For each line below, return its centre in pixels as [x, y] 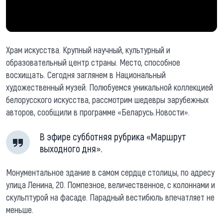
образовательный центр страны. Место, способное [93, 62]
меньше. [20, 209]
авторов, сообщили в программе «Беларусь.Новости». [98, 112]
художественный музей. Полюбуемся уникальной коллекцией [110, 87]
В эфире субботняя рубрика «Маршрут [113, 136]
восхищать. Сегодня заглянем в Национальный [86, 74]
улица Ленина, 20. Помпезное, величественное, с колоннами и [111, 184]
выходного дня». [71, 148]
